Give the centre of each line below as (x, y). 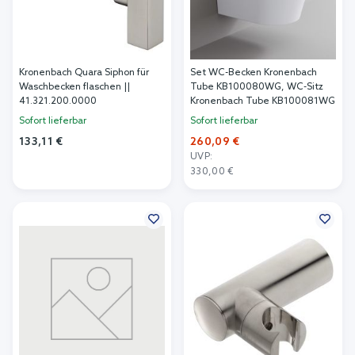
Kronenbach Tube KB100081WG (263, 102)
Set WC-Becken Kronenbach (254, 73)
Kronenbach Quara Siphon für (84, 73)
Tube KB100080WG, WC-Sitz (257, 88)
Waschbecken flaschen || (74, 88)
